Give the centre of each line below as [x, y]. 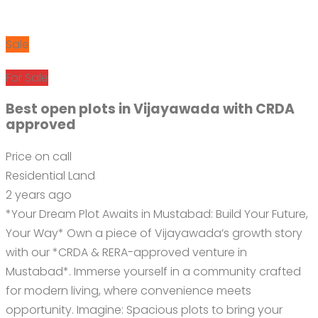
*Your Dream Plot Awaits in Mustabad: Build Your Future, [157, 214]
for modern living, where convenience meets [128, 290]
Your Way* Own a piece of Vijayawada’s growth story [154, 233]
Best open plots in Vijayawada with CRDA [150, 109]
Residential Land [50, 175]
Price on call [39, 156]
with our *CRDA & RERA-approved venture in [126, 252]
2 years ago [39, 194]
